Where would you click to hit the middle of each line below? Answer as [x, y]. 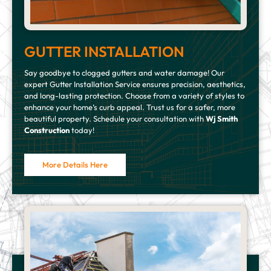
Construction [47, 130]
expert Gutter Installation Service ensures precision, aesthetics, [135, 84]
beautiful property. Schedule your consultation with [115, 118]
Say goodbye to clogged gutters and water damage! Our [124, 72]
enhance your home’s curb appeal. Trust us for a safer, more [130, 107]
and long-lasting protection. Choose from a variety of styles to [134, 95]
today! [82, 130]
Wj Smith [222, 118]
